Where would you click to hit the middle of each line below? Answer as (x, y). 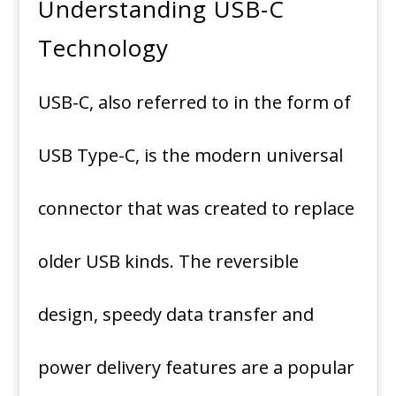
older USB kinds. (106, 261)
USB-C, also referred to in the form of (194, 102)
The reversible (238, 261)
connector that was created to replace (196, 208)
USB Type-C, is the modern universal (190, 155)
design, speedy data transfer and (175, 314)
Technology (103, 48)
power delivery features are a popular (196, 367)
